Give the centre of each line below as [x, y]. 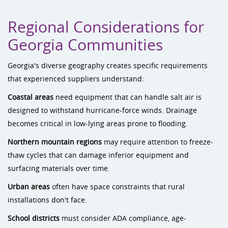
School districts [34, 218]
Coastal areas [31, 97]
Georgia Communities [85, 45]
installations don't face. [47, 200]
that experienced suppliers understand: [76, 79]
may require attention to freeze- [158, 142]
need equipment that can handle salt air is [127, 97]
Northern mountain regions [55, 142]
